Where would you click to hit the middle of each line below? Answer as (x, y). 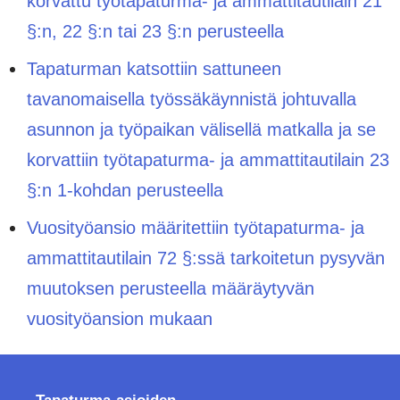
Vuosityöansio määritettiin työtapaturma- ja (196, 227)
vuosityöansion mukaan (120, 318)
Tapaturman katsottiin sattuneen (154, 68)
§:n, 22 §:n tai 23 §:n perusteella (155, 31)
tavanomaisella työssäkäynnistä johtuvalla (192, 99)
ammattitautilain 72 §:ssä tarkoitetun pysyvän (206, 258)
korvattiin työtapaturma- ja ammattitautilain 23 (208, 159)
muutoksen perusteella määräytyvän (171, 288)
